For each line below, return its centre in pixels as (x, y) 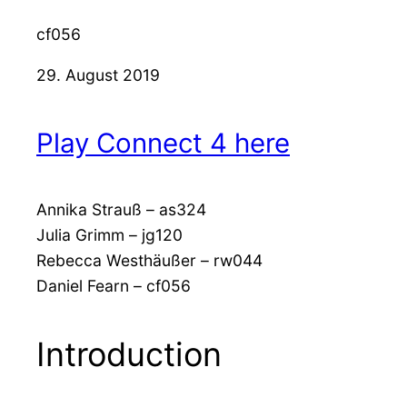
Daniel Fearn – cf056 (114, 285)
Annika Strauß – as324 (121, 209)
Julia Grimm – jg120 (109, 234)
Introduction (129, 354)
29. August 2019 (98, 75)
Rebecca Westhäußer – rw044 (149, 260)
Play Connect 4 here (163, 142)
